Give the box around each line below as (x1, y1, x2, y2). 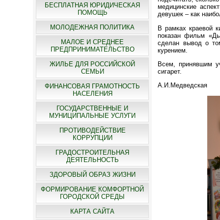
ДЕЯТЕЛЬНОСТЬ (66, 156, 119, 164)
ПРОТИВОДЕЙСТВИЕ (59, 127, 126, 134)
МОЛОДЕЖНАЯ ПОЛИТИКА (50, 24, 135, 31)
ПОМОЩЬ (77, 9, 108, 16)
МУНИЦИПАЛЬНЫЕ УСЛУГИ (49, 112, 136, 119)
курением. (158, 46, 188, 54)
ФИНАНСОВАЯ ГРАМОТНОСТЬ (45, 82, 140, 90)
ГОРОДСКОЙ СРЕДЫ (60, 193, 125, 200)
